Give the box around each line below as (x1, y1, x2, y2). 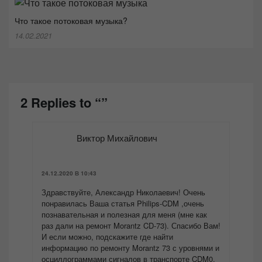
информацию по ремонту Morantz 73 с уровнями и (42, 242, 219, 254)
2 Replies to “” (20, 93, 108, 112)
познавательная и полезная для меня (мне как (42, 209, 207, 220)
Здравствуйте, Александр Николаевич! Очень (42, 187, 205, 198)
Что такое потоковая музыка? (15, 15, 127, 27)
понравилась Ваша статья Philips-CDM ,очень (42, 198, 204, 209)
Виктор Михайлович (77, 132, 157, 144)
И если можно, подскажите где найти (42, 231, 173, 243)
